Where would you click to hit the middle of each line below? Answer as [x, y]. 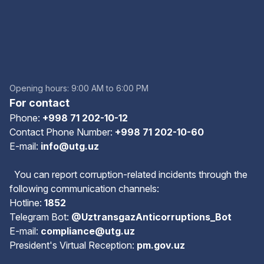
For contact [39, 103]
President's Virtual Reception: [73, 245]
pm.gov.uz [161, 245]
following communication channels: [84, 189]
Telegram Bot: [40, 217]
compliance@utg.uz [88, 231]
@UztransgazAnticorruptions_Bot [151, 217]
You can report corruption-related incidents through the [128, 174]
